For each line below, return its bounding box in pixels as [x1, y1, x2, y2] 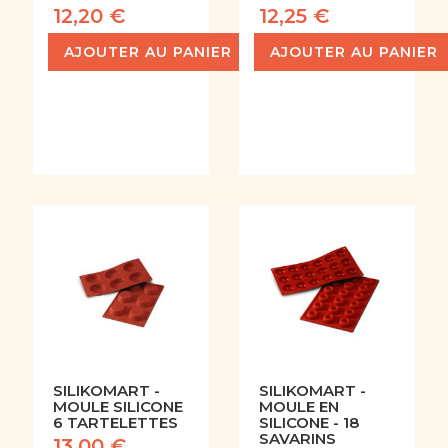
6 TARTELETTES [52, 413, 178, 433]
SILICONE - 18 [259, 413, 359, 433]
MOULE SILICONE [52, 397, 183, 417]
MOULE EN [259, 397, 339, 417]
